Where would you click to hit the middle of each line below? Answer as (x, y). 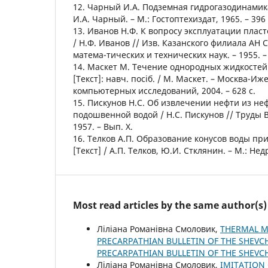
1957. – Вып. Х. (103, 126)
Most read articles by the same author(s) (170, 205)
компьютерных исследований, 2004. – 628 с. (164, 90)
